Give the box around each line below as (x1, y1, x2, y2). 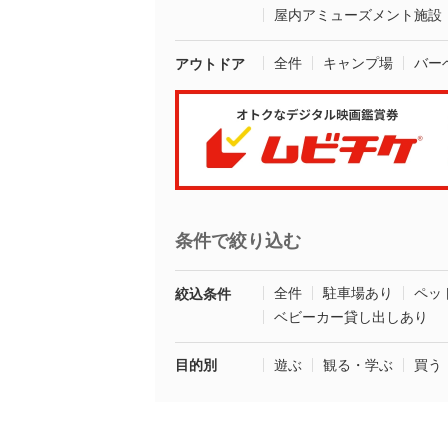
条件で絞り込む (175, 231, 301, 251)
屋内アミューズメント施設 (274, 7, 442, 23)
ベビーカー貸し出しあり (274, 309, 428, 325)
